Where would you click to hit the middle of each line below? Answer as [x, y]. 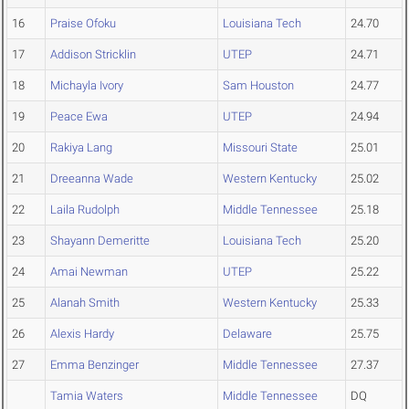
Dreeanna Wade [92, 179]
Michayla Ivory [87, 86]
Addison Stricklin [93, 55]
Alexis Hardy [82, 334]
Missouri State [260, 148]
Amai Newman [89, 272]
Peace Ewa [79, 117]
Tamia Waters [87, 396]
